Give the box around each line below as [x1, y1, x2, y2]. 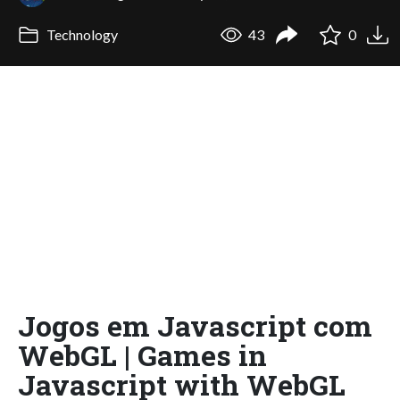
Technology [43, 26, 118, 44]
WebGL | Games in [18, 335, 267, 374]
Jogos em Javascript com [18, 305, 372, 345]
